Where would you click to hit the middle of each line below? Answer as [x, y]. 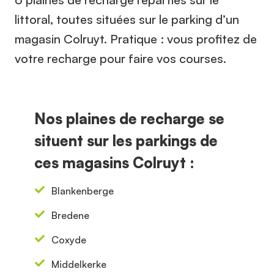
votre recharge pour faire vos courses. [120, 58]
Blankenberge [83, 191]
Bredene [70, 215]
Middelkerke [79, 264]
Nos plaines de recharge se [129, 119]
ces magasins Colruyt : [114, 163]
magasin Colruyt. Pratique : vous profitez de [136, 39]
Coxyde [69, 240]
